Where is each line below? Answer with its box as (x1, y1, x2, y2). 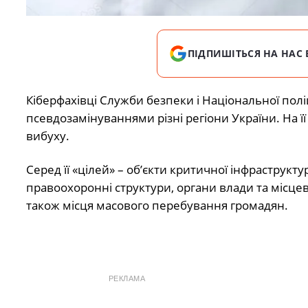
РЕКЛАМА (108, 274, 146, 283)
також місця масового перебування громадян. (25, 197, 288, 213)
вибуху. (25, 128, 69, 144)
